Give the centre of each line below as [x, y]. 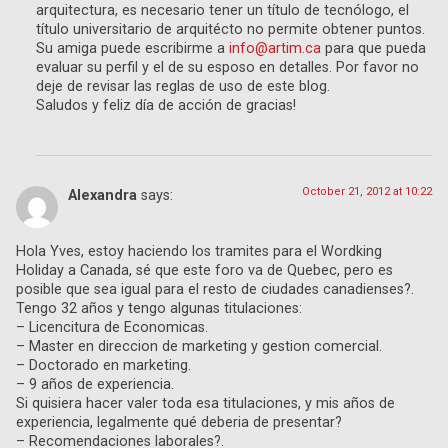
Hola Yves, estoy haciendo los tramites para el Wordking [199, 252]
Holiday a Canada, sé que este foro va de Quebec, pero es [204, 271]
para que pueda [373, 48]
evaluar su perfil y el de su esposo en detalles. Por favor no [227, 67]
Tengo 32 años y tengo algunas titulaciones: [159, 309]
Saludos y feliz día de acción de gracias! [166, 105]
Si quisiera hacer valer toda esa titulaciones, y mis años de [205, 404]
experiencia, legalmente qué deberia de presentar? [179, 423]
